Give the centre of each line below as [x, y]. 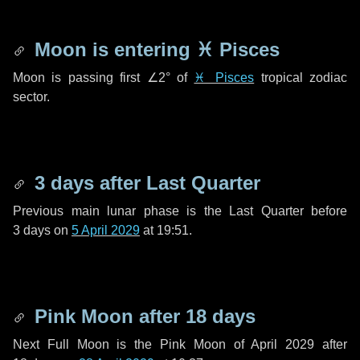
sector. [31, 97]
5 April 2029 [106, 230]
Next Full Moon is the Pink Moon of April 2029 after [180, 344]
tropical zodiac [301, 78]
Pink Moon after [107, 316]
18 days [221, 316]
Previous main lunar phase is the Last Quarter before [180, 211]
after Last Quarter [177, 183]
